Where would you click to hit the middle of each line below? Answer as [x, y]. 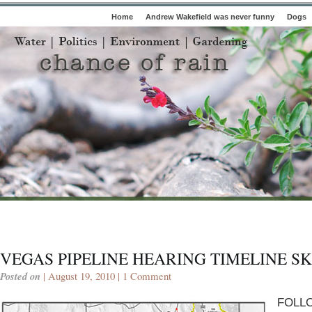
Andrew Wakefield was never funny [210, 17]
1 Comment [147, 276]
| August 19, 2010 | [81, 276]
